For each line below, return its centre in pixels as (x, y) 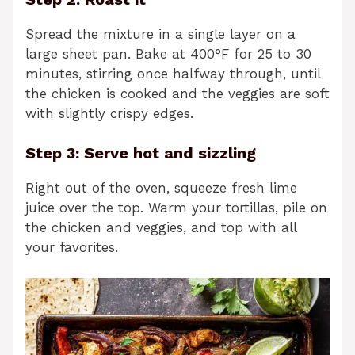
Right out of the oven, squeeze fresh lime (161, 188)
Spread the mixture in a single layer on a (160, 34)
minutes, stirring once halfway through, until (173, 73)
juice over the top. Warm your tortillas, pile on (176, 208)
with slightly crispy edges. (109, 113)
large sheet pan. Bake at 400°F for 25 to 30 (168, 53)
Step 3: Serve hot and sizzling (141, 153)
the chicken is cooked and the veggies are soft (177, 93)
